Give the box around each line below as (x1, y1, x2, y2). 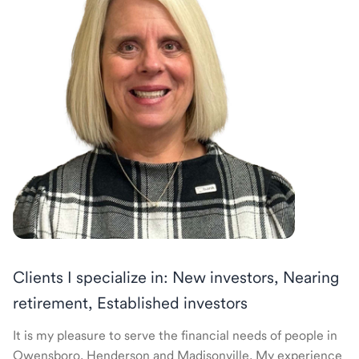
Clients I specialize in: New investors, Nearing (13, 268, 339, 287)
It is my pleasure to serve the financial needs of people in (13, 328, 337, 343)
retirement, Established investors (13, 293, 248, 313)
